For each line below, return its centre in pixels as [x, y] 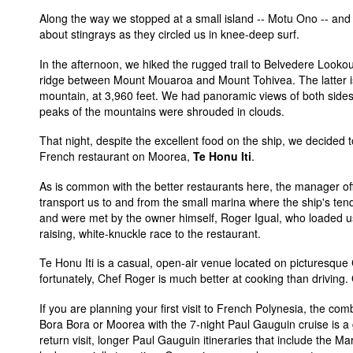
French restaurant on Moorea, [116, 156]
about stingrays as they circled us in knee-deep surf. [169, 34]
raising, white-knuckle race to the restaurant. [150, 233]
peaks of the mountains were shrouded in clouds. [162, 111]
